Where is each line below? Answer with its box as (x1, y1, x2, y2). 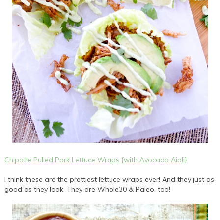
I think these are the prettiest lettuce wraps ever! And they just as (4, 174, 215, 184)
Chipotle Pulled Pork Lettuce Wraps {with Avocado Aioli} (4, 155, 188, 164)
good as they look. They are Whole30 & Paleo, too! (4, 184, 171, 193)
